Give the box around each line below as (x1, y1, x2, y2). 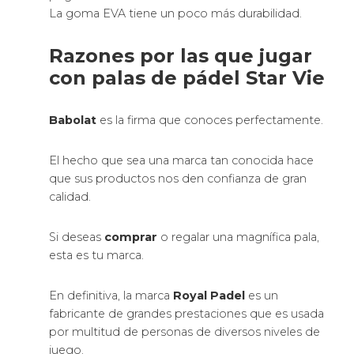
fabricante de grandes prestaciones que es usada (49, 307, 325, 322)
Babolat (49, 113, 100, 128)
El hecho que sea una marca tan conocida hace (49, 153, 314, 168)
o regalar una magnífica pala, (157, 230, 320, 245)
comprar (104, 230, 158, 245)
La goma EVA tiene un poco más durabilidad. (49, 6, 303, 21)
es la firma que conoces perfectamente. (100, 113, 324, 128)
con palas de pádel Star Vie (49, 66, 326, 90)
